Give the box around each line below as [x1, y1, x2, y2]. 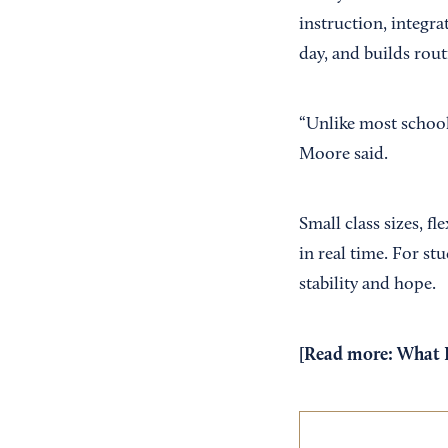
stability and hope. [298, 276, 436, 295]
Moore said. [298, 146, 388, 165]
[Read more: [298, 346, 397, 365]
